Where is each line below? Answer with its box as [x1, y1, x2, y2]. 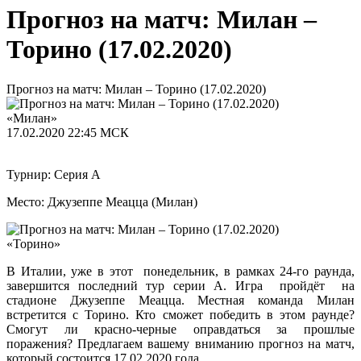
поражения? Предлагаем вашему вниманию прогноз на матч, [6, 336, 355, 351]
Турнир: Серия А [6, 167, 101, 181]
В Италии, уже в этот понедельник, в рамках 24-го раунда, [6, 263, 355, 278]
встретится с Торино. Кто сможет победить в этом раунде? [6, 307, 355, 322]
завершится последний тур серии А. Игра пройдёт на [6, 278, 355, 293]
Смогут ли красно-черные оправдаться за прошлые [6, 322, 355, 336]
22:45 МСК [68, 125, 129, 139]
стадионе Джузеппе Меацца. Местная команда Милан [6, 293, 355, 307]
